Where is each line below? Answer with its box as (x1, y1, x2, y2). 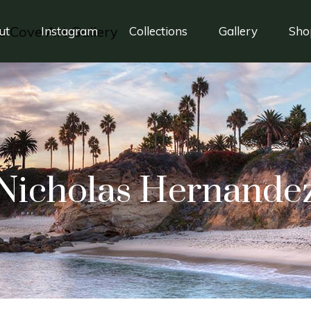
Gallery (219, 24, 258, 38)
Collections (129, 24, 187, 38)
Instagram (41, 24, 98, 38)
